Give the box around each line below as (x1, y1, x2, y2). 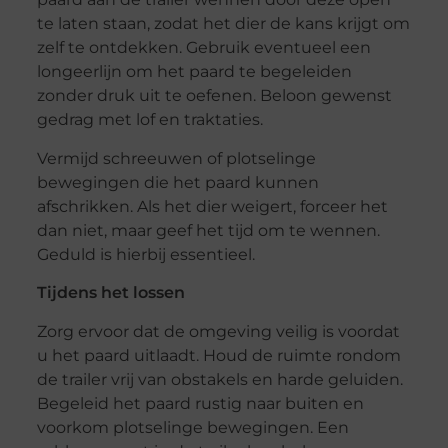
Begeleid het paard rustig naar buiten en (36, 393, 364, 413)
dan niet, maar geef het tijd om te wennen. (36, 220, 380, 240)
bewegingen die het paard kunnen (36, 172, 319, 192)
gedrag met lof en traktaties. (36, 110, 263, 130)
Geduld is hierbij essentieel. (36, 244, 255, 264)
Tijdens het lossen (36, 283, 185, 303)
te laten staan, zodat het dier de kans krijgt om (36, 14, 410, 34)
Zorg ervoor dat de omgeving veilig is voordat (36, 321, 400, 341)
